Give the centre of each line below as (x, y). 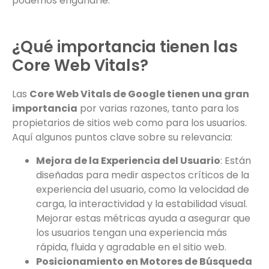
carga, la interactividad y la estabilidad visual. (142, 204)
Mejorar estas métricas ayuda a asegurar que (143, 218)
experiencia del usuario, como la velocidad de (143, 189)
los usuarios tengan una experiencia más (131, 232)
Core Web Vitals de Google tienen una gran (139, 94)
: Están (236, 160)
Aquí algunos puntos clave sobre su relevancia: (122, 138)
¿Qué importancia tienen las (125, 47)
